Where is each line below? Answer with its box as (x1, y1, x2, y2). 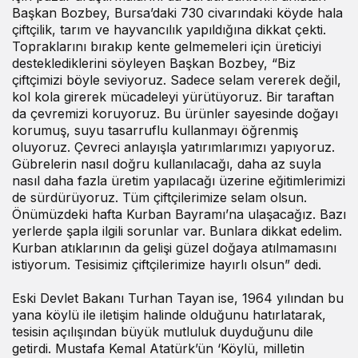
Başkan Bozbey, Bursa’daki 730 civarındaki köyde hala (12, 4, 343, 21)
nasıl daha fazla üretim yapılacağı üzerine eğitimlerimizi (12, 172, 345, 189)
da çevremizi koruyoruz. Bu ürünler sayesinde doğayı (12, 105, 338, 121)
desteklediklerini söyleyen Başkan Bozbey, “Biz (12, 54, 296, 71)
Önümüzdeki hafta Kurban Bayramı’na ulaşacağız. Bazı (12, 205, 346, 222)
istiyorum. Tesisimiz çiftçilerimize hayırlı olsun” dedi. (12, 256, 321, 272)
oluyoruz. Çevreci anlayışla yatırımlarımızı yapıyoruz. (12, 138, 335, 155)
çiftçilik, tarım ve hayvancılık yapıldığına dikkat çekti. (12, 21, 326, 38)
